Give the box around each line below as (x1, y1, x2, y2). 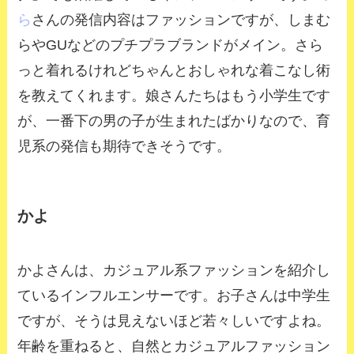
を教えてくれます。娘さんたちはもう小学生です (17, 87, 331, 104)
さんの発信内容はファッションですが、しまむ (32, 11, 331, 28)
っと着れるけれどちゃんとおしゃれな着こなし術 (17, 62, 331, 78)
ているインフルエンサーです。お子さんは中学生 (17, 288, 331, 304)
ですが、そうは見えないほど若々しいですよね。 (17, 313, 331, 330)
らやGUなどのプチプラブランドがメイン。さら (17, 36, 324, 53)
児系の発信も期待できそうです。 (17, 137, 232, 154)
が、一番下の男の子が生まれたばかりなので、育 (17, 112, 331, 129)
